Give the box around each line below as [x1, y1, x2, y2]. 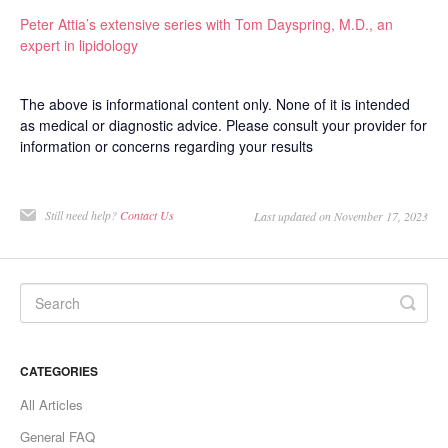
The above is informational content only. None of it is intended [20, 94, 410, 115]
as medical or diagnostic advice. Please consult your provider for [20, 115, 427, 136]
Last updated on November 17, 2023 [254, 208, 428, 225]
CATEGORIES [20, 362, 98, 381]
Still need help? [45, 207, 120, 224]
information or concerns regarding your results [20, 136, 313, 157]
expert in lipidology [20, 35, 138, 56]
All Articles [20, 395, 83, 415]
